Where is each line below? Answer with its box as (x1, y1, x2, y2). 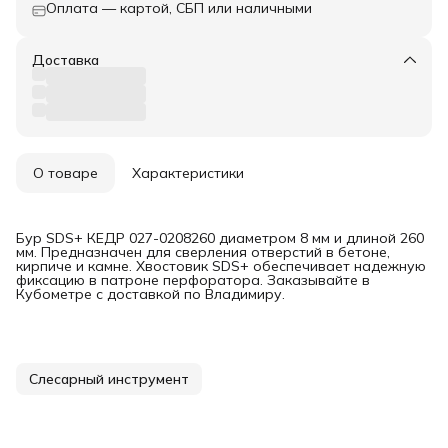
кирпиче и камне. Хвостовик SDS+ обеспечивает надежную (16, 257, 426, 276)
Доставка (32, 51, 99, 70)
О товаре (33, 164, 98, 183)
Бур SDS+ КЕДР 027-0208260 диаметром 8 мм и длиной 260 (16, 229, 424, 248)
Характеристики (132, 164, 244, 183)
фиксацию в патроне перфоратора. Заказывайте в (16, 271, 370, 290)
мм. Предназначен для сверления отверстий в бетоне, (16, 243, 390, 262)
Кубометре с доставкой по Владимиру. (16, 285, 285, 304)
